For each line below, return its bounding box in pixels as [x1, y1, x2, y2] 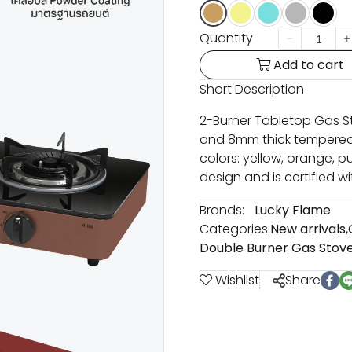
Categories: [200, 220, 270, 238]
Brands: [200, 201, 244, 219]
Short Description [200, 80, 304, 98]
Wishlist [215, 271, 259, 289]
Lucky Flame [255, 201, 331, 219]
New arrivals [270, 220, 346, 238]
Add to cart [273, 56, 344, 74]
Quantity [200, 29, 253, 47]
